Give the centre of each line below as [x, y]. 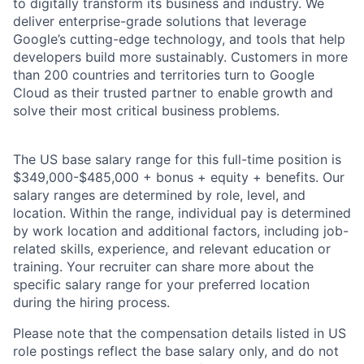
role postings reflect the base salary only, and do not [176, 351]
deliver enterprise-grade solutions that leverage [160, 22]
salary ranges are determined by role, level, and [159, 195]
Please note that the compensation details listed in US [180, 334]
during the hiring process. [91, 303]
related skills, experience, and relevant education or [172, 249]
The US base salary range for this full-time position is [177, 160]
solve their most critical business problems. [146, 111]
